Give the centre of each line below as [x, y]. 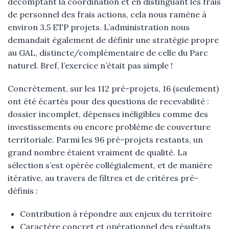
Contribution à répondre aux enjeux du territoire [116, 214]
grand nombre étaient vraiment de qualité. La [97, 152]
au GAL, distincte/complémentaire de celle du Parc [108, 53]
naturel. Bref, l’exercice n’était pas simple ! [90, 65]
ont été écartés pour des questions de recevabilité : [108, 101]
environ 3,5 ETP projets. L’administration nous [99, 27]
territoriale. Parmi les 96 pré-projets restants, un [105, 140]
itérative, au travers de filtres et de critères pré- [103, 178]
